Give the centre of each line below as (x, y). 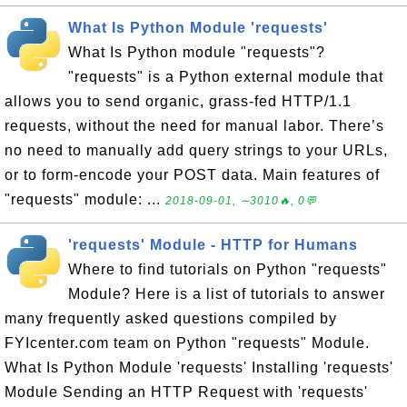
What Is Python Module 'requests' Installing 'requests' (199, 367)
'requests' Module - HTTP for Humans (213, 245)
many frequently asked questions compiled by (171, 318)
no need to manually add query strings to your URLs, (196, 150)
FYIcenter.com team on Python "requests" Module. (187, 343)
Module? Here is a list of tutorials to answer (227, 294)
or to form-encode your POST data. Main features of (192, 175)
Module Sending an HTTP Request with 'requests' (186, 392)
